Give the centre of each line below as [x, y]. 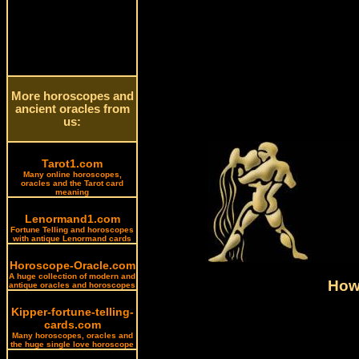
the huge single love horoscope [72, 344]
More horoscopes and [72, 96]
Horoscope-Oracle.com [72, 265]
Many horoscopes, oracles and [72, 335]
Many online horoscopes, [72, 174]
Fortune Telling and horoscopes [72, 230]
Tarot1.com [72, 163]
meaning [72, 192]
